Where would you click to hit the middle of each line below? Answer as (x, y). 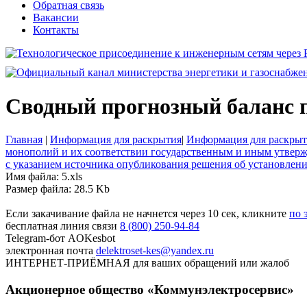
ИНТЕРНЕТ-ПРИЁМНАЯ (68, 263)
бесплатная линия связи (63, 226)
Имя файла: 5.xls (44, 177)
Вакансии (56, 18)
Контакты (56, 30)
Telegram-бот (37, 238)
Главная (24, 140)
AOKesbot (91, 238)
